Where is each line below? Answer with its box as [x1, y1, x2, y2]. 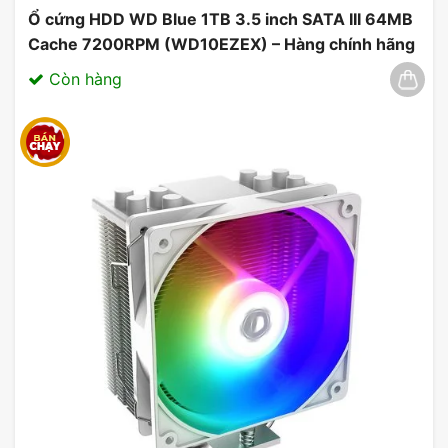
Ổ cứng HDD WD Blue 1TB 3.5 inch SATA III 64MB [28, 8, 413, 29]
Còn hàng [44, 68, 122, 89]
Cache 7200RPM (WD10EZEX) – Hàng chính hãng [28, 33, 415, 54]
